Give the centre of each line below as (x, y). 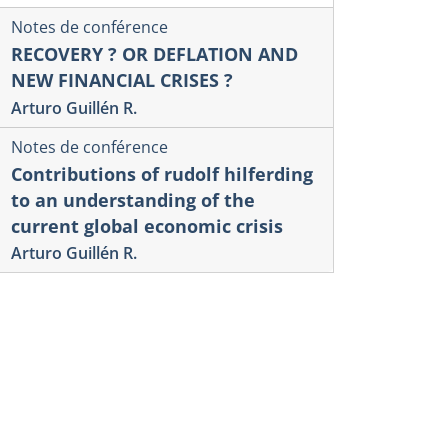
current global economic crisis (147, 225)
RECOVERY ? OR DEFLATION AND (154, 54)
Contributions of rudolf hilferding (162, 173)
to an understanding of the (133, 199)
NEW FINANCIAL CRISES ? (122, 80)
